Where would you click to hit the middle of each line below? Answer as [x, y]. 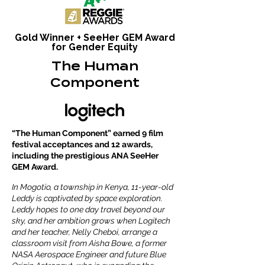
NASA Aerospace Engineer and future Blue [89, 254]
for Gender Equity [95, 47]
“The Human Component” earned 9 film [88, 133]
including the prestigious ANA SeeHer [85, 156]
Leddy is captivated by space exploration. [87, 198]
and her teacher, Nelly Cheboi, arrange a [85, 232]
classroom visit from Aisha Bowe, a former [89, 243]
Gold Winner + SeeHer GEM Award [95, 38]
